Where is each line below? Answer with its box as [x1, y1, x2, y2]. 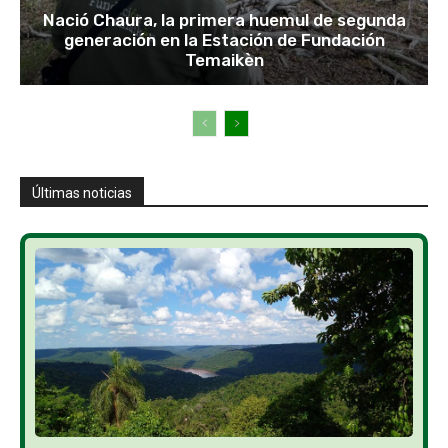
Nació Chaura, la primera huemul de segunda [42, 10, 406, 31]
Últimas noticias [32, 185, 132, 202]
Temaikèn [184, 50, 264, 71]
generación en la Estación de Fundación [63, 30, 385, 51]
